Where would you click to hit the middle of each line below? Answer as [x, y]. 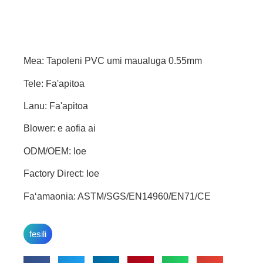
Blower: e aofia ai [60, 129]
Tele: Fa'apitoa [54, 83]
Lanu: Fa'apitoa [56, 106]
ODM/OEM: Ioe [55, 151]
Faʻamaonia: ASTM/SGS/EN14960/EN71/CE [117, 196]
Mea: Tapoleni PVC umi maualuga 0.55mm [113, 61]
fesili [38, 234]
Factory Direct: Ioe [61, 174]
